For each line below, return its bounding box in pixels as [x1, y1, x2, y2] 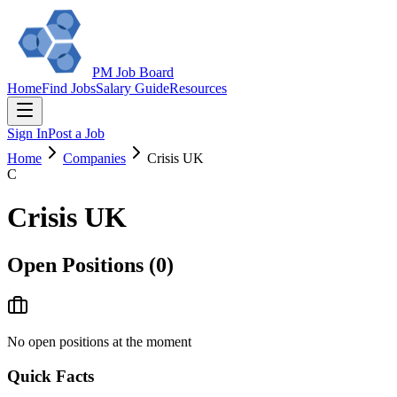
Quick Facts [7, 366, 94, 385]
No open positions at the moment [7, 333, 191, 349]
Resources [169, 81, 227, 96]
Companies [63, 151, 126, 166]
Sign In [7, 126, 48, 141]
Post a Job [48, 126, 105, 141]
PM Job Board [92, 65, 174, 80]
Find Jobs [42, 81, 96, 96]
